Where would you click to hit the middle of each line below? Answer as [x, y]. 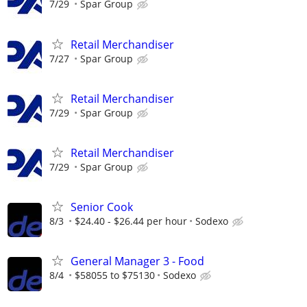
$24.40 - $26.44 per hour [131, 221]
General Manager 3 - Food [137, 261]
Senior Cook [102, 207]
